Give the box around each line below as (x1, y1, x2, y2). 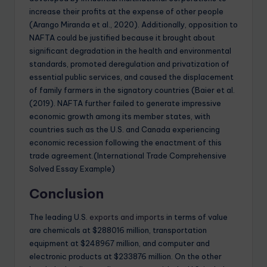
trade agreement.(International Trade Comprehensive (29, 151, 226, 161)
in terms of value (164, 212, 228, 222)
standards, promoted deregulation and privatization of (29, 59, 229, 69)
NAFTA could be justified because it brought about (29, 33, 215, 43)
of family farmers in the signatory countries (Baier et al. (29, 85, 235, 95)
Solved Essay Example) (29, 164, 115, 174)
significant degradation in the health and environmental (29, 46, 231, 56)
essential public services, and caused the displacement (29, 72, 234, 82)
